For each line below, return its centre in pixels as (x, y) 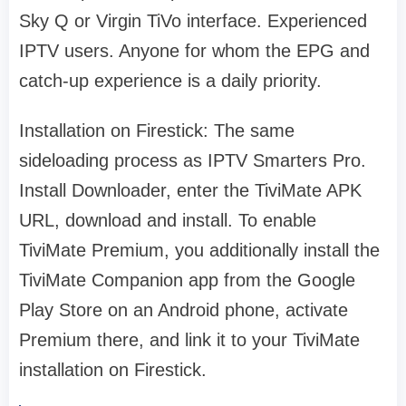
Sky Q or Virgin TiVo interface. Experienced (193, 21)
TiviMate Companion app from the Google (187, 280)
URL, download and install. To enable (168, 221)
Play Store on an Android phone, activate (184, 310)
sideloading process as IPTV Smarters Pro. (193, 161)
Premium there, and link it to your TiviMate (189, 340)
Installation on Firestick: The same (157, 131)
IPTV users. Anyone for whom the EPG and (194, 51)
